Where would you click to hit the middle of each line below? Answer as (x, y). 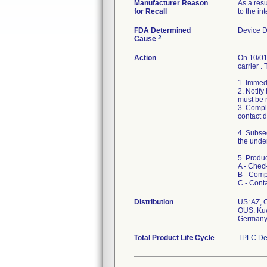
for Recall (150, 11)
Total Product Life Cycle (174, 238)
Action (145, 58)
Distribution (154, 202)
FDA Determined (162, 30)
